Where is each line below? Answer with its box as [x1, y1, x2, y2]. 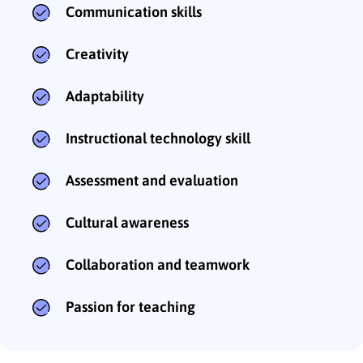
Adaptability [66, 88, 144, 105]
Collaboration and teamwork [66, 256, 250, 274]
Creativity [66, 45, 129, 63]
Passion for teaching [66, 298, 195, 316]
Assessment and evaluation [66, 172, 238, 190]
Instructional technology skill [66, 130, 250, 147]
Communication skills [66, 3, 202, 21]
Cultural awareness [66, 214, 189, 232]
